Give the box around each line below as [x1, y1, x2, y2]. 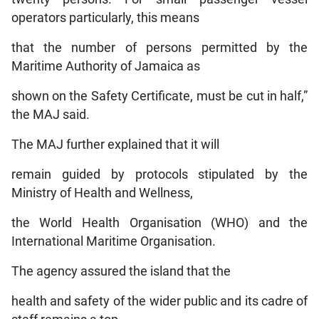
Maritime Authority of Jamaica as [11, 59, 200, 74]
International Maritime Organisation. [11, 234, 216, 249]
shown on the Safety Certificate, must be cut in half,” [11, 89, 308, 104]
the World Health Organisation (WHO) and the [11, 216, 308, 231]
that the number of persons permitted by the [11, 41, 308, 56]
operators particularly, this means [11, 11, 199, 26]
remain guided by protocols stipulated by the [11, 167, 308, 182]
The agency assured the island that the [11, 264, 231, 279]
